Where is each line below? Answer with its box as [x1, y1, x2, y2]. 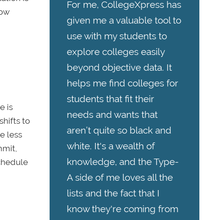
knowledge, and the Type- [67, 156, 179, 167]
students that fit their [67, 93, 154, 105]
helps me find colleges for [67, 78, 178, 89]
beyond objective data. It [67, 62, 172, 73]
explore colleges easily [67, 46, 165, 57]
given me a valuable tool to [67, 15, 181, 26]
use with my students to [67, 30, 167, 42]
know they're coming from [67, 203, 178, 215]
